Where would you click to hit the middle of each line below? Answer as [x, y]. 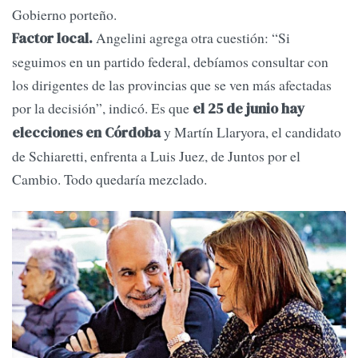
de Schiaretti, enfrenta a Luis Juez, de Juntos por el [156, 156]
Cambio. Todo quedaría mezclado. [109, 179]
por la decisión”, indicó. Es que [102, 108]
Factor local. [52, 39]
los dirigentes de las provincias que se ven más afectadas [172, 85]
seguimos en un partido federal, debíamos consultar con [170, 62]
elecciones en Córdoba [86, 133]
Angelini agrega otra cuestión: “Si [191, 38]
